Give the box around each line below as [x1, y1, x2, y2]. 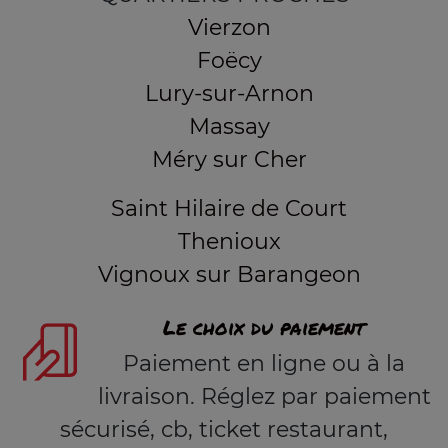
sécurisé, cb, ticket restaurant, [60, 416, 388, 444]
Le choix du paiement [163, 313, 365, 342]
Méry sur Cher [151, 146, 307, 174]
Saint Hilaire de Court [111, 195, 347, 223]
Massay [188, 113, 270, 141]
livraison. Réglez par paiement [97, 383, 431, 411]
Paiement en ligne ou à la [123, 350, 405, 378]
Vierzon [187, 14, 271, 42]
